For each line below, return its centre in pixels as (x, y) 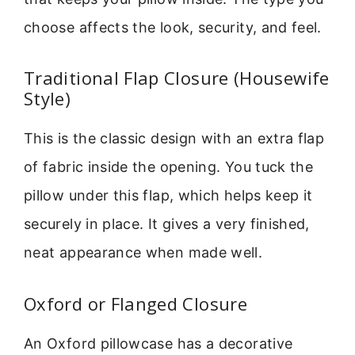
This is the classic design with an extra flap (174, 139)
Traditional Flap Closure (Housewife (177, 78)
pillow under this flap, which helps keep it (168, 196)
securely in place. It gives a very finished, (167, 224)
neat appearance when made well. (143, 253)
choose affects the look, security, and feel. (173, 27)
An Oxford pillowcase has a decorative (158, 343)
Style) (48, 99)
